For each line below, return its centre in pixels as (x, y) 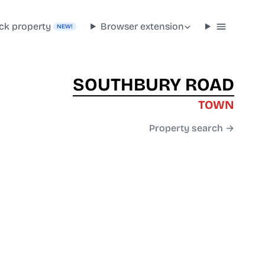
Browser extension (143, 26)
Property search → (192, 128)
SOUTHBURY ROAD (153, 85)
